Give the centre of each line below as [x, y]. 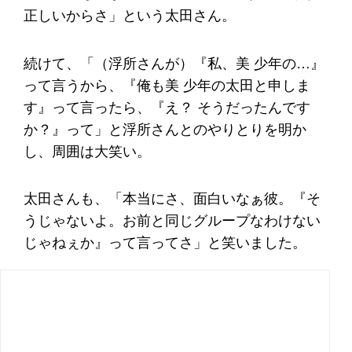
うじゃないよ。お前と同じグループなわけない [172, 221]
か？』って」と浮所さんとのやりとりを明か [165, 129]
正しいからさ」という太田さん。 [130, 16]
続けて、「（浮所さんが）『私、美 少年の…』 [174, 63]
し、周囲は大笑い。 [87, 151]
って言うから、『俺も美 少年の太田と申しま [167, 85]
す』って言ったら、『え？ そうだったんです [167, 107]
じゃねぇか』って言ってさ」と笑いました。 [165, 243]
